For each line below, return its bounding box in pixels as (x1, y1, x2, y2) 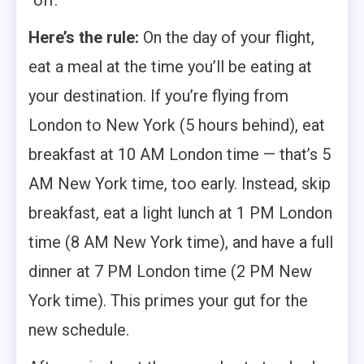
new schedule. (28, 320, 129, 340)
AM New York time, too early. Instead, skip (28, 174, 331, 193)
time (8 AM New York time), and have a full (28, 232, 333, 252)
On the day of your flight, (139, 28, 314, 47)
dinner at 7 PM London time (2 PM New (28, 262, 312, 281)
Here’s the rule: (28, 28, 139, 47)
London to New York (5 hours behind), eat (28, 115, 325, 135)
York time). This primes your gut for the (28, 291, 308, 310)
